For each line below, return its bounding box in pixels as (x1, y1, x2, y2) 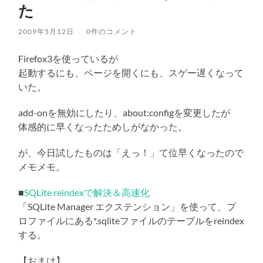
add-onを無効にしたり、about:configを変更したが (18, 107, 231, 119)
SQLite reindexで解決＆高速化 (24, 187, 150, 198)
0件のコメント (86, 27, 137, 36)
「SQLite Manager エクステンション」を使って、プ (18, 201, 237, 213)
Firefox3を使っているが (18, 53, 119, 65)
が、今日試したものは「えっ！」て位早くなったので (18, 147, 244, 159)
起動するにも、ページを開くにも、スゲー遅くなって (18, 67, 244, 79)
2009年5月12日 (18, 27, 75, 36)
